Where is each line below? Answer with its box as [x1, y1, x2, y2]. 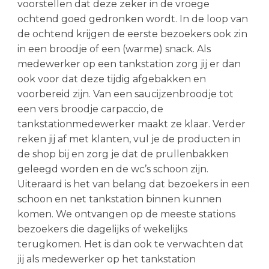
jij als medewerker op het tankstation [17, 253, 196, 265]
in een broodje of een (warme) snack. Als [17, 43, 211, 55]
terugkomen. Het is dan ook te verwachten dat [17, 238, 244, 250]
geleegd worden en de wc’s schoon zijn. [17, 163, 208, 175]
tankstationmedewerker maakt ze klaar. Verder [17, 118, 246, 130]
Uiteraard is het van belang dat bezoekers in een [17, 178, 250, 190]
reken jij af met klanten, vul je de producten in [17, 133, 241, 145]
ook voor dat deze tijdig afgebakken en [17, 73, 206, 85]
